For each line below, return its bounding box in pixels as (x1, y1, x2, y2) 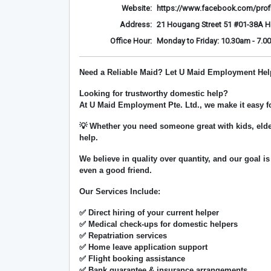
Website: (122, 4, 152, 13)
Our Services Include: (79, 187, 160, 196)
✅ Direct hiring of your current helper (79, 208, 219, 217)
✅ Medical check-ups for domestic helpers (79, 220, 238, 229)
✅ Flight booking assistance (79, 254, 185, 263)
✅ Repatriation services (79, 231, 167, 240)
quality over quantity (132, 154, 208, 163)
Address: (120, 20, 152, 29)
